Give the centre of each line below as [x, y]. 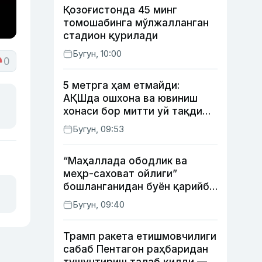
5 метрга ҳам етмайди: [121, 85]
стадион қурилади [111, 36]
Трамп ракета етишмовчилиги [140, 236]
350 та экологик [104, 199]
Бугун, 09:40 [99, 204]
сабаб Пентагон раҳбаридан [136, 249]
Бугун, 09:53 [98, 129]
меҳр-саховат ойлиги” [120, 174]
